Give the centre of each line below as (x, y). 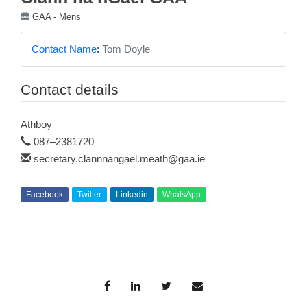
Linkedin (132, 195)
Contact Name (64, 49)
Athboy (36, 125)
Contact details (70, 90)
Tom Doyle (126, 49)
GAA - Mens (57, 17)
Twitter (89, 195)
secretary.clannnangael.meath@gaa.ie (119, 159)
